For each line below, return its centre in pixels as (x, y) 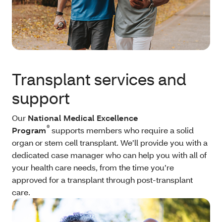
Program (29, 130)
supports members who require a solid (122, 130)
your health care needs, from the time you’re (93, 167)
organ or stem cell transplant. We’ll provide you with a (110, 143)
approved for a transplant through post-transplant (102, 180)
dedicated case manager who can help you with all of (109, 155)
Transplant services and (99, 79)
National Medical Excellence (83, 118)
